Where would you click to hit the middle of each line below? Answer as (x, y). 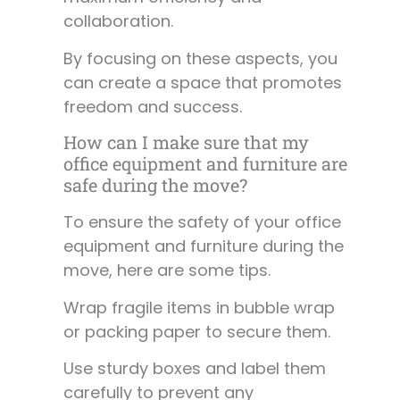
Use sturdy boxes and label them (195, 368)
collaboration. (118, 21)
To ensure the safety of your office (202, 222)
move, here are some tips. (167, 271)
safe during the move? (155, 185)
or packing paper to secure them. (197, 331)
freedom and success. (153, 106)
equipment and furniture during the (204, 246)
